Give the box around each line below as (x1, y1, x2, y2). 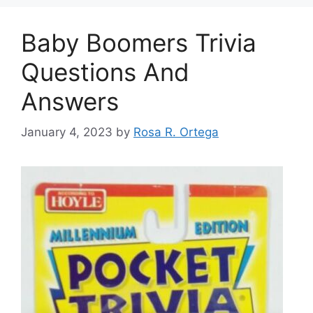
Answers (21, 86, 119, 116)
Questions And (21, 57, 189, 87)
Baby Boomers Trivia (21, 27, 256, 57)
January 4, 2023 (21, 125, 112, 140)
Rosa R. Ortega (133, 125, 219, 140)
